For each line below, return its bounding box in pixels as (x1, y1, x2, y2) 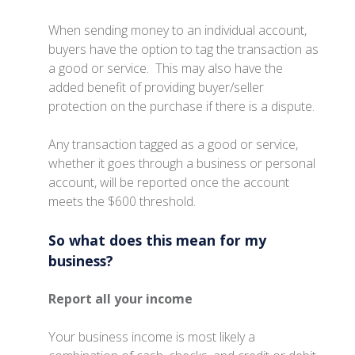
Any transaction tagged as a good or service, (48, 135, 299, 153)
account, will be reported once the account (48, 173, 290, 191)
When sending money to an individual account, (48, 21, 307, 39)
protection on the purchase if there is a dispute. (48, 97, 319, 115)
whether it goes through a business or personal (48, 154, 316, 172)
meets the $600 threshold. (48, 192, 197, 210)
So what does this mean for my (48, 230, 267, 250)
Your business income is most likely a (48, 327, 256, 345)
